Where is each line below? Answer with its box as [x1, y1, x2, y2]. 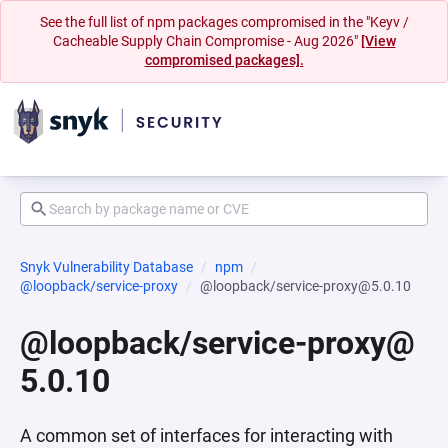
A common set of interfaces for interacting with [20, 425, 393, 446]
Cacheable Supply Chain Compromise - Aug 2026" [52, 33, 361, 49]
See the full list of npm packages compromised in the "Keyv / [39, 14, 409, 30]
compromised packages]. [144, 52, 304, 68]
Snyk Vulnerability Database [20, 259, 193, 275]
